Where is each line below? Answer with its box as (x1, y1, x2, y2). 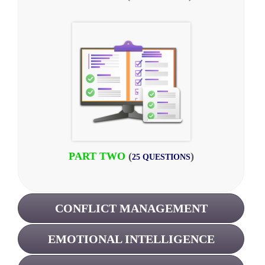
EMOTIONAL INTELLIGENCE (47, 232, 215, 245)
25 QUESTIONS (131, 153, 190, 161)
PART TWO (68, 150, 125, 162)
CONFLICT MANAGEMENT (54, 202, 208, 215)
